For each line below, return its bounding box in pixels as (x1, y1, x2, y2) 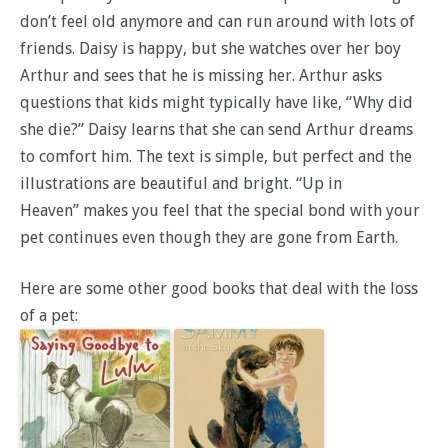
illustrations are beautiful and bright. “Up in (20, 174, 342, 194)
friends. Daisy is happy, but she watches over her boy (20, 39, 401, 59)
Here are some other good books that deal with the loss (20, 279, 418, 299)
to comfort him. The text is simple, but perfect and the (20, 147, 412, 167)
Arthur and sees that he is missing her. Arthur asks (20, 66, 382, 86)
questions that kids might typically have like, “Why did (20, 93, 413, 113)
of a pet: (20, 306, 78, 326)
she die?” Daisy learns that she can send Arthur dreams (20, 120, 413, 140)
